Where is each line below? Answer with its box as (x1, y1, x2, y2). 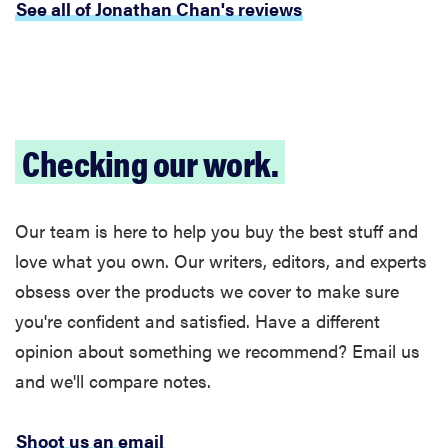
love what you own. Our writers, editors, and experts (15, 248, 427, 274)
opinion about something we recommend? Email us (15, 338, 420, 364)
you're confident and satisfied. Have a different (15, 308, 380, 334)
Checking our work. (22, 136, 278, 189)
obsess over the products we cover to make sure (15, 278, 399, 304)
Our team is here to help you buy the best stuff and (15, 218, 418, 244)
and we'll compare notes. (15, 368, 211, 394)
